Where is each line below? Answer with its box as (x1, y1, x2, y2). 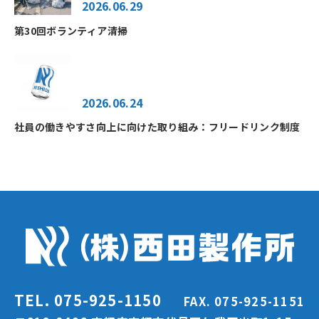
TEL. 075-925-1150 (14, 289, 162, 311)
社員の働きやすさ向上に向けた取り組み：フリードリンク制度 (14, 120, 300, 135)
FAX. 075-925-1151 (184, 293, 305, 310)
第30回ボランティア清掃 (14, 23, 128, 38)
